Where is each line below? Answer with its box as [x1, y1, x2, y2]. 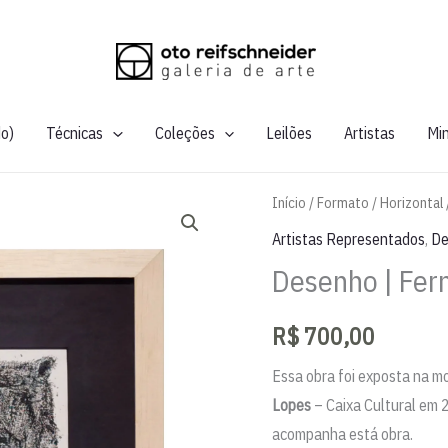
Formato [317, 192, 369, 212]
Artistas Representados [272, 228, 425, 249]
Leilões [266, 123, 313, 144]
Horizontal [380, 192, 443, 212]
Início [272, 192, 306, 212]
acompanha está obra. [272, 424, 413, 445]
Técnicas [46, 123, 104, 144]
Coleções [154, 123, 215, 144]
